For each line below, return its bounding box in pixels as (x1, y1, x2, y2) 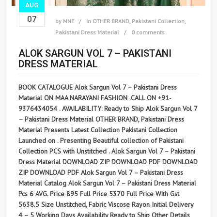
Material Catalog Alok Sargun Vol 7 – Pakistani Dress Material (18, 178, 196, 187)
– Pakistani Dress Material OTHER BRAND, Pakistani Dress (18, 114, 184, 124)
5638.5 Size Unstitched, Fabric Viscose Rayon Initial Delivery (18, 200, 193, 209)
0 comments (131, 28, 165, 36)
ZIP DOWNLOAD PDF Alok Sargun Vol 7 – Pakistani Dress (18, 168, 183, 177)
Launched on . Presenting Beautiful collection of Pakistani (18, 136, 184, 145)
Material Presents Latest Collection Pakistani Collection (18, 125, 177, 134)
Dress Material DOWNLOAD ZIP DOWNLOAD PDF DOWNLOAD (18, 157, 198, 166)
